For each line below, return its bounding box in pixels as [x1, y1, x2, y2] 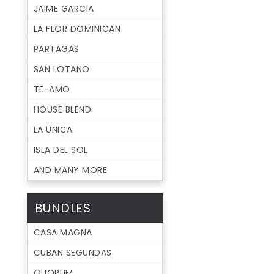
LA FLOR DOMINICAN [33, 23, 121, 35]
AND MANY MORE [33, 164, 108, 177]
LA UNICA [33, 124, 73, 136]
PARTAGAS [33, 43, 80, 56]
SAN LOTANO [33, 63, 90, 76]
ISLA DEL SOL [33, 144, 88, 157]
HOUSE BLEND [33, 103, 92, 116]
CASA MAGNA [33, 226, 92, 239]
